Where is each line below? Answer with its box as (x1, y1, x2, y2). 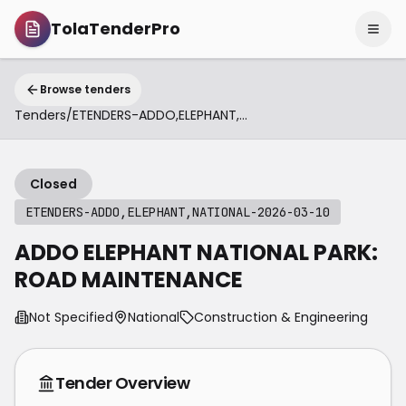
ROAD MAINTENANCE (14, 265, 243, 295)
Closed (30, 175, 77, 193)
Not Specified (29, 308, 113, 326)
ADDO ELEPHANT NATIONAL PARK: (14, 237, 378, 267)
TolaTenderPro (51, 17, 180, 40)
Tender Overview (55, 372, 190, 394)
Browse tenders (40, 82, 130, 97)
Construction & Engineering (194, 308, 368, 326)
